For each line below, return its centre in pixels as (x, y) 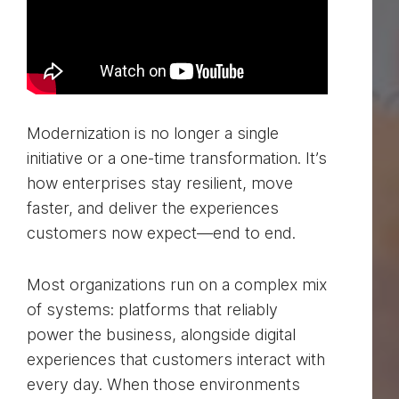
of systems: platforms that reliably (152, 310)
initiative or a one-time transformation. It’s (177, 159)
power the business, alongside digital (161, 335)
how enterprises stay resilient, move (160, 183)
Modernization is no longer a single (153, 134)
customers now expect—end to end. (161, 233)
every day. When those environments (163, 385)
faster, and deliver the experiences (153, 208)
